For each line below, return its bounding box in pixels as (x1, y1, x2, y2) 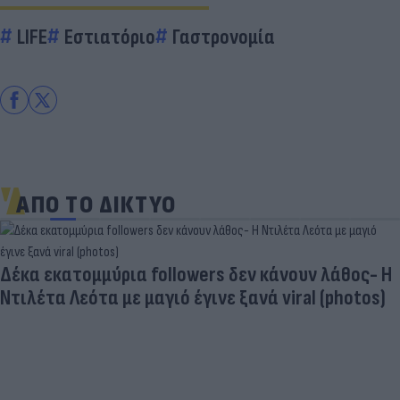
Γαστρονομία (172, 23, 275, 50)
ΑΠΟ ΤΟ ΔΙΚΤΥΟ (16, 189, 177, 220)
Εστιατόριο (64, 23, 155, 50)
